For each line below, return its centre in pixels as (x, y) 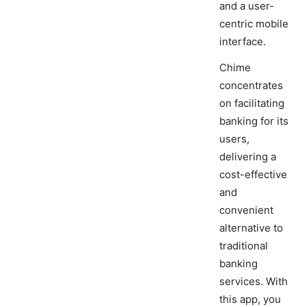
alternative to (251, 228)
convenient (246, 210)
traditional (244, 246)
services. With (254, 282)
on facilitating (252, 103)
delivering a (248, 157)
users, (234, 139)
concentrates (251, 86)
